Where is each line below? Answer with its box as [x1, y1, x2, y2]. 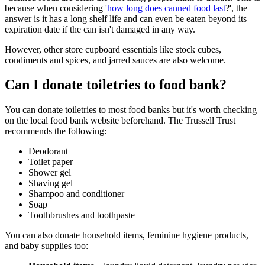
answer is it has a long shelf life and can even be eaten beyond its [5, 13, 247, 24]
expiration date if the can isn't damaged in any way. [5, 24, 195, 34]
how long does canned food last [107, 2, 225, 13]
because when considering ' [5, 2, 107, 13]
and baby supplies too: [5, 241, 88, 251]
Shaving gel [28, 178, 73, 189]
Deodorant [28, 146, 68, 157]
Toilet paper [28, 157, 73, 167]
